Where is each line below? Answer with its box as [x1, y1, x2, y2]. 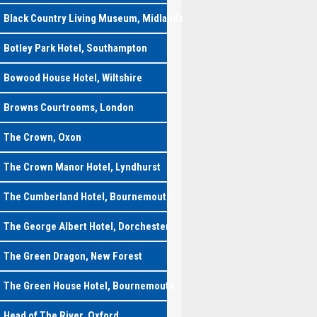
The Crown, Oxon [3, 131, 81, 144]
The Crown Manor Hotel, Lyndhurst [3, 161, 161, 173]
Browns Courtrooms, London [3, 101, 134, 114]
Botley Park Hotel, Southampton [3, 42, 147, 54]
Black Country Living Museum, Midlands [3, 12, 183, 25]
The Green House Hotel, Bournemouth [3, 279, 175, 292]
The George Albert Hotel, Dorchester [3, 220, 170, 233]
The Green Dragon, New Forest [3, 250, 142, 263]
